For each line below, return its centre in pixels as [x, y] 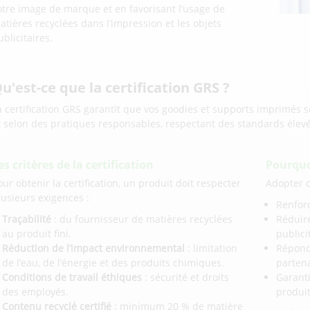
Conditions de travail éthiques [72, 277]
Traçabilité [27, 219]
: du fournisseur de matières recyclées [142, 219]
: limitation [211, 248]
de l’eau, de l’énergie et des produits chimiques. [113, 263]
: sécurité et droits [186, 277]
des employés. [36, 292]
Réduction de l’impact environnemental [94, 248]
